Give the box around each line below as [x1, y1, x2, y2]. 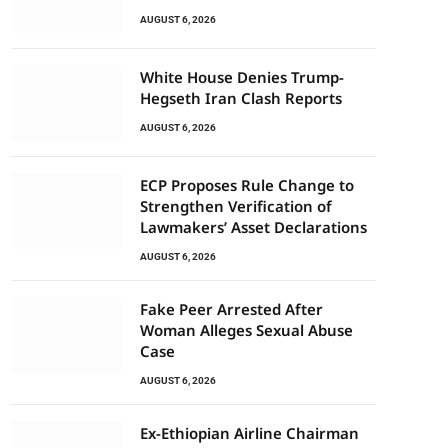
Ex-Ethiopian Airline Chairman [140, 423, 359, 443]
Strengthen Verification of [140, 196, 332, 216]
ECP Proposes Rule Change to [140, 175, 354, 195]
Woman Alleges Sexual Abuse [140, 320, 353, 340]
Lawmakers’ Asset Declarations [140, 217, 367, 237]
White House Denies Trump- [140, 67, 344, 87]
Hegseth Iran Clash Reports [140, 88, 342, 108]
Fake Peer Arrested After [140, 299, 323, 319]
